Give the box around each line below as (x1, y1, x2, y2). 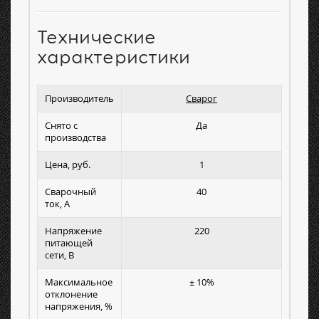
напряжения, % (45, 300, 113, 313)
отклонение (45, 288, 98, 301)
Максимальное (45, 276, 113, 289)
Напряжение (45, 224, 102, 238)
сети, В (45, 249, 74, 262)
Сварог (186, 92, 217, 105)
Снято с (45, 119, 78, 132)
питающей (45, 236, 93, 250)
